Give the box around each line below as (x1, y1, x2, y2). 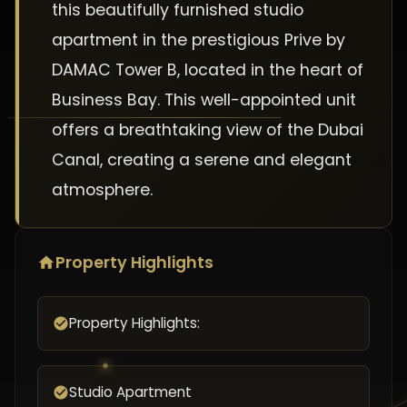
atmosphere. (52, 179, 153, 201)
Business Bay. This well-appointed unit (52, 89, 356, 111)
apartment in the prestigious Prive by (52, 29, 345, 51)
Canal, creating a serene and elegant (52, 149, 352, 171)
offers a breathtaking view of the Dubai (52, 119, 363, 141)
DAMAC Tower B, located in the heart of (52, 59, 363, 81)
